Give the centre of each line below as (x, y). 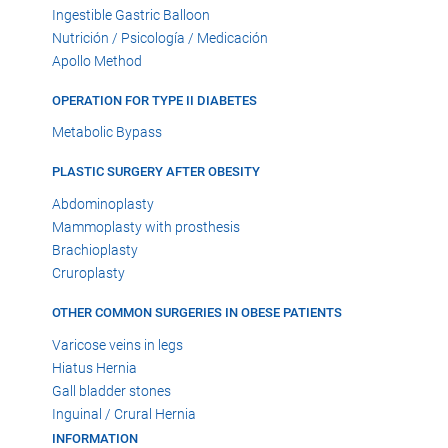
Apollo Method (97, 60)
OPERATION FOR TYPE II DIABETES (154, 100)
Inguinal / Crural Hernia (124, 413)
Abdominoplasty (103, 204)
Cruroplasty (88, 273)
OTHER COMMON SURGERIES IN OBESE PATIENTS (197, 313)
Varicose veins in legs (117, 344)
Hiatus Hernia (94, 367)
